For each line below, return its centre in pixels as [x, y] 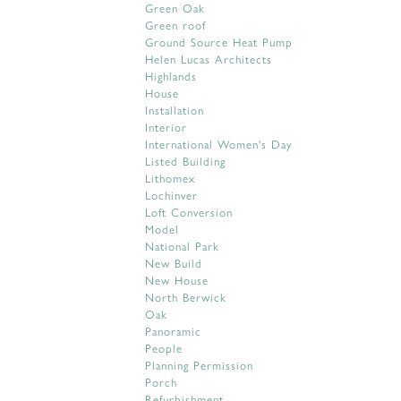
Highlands [171, 76]
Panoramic [173, 331]
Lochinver [171, 195]
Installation [175, 110]
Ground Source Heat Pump [219, 42]
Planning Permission [199, 365]
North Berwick [186, 297]
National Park [182, 246]
